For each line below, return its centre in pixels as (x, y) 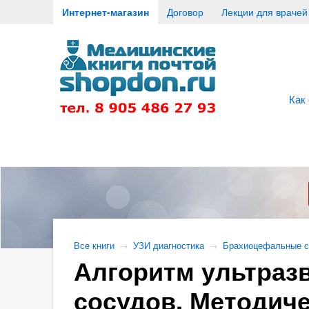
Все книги (94, 246)
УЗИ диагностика (168, 246)
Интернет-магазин (105, 12)
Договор (185, 12)
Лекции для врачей (264, 12)
